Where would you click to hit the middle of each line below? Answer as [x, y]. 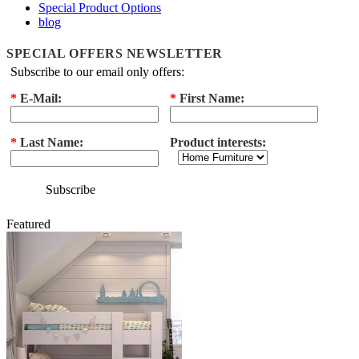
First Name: [210, 99]
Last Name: [50, 142]
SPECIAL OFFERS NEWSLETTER [115, 53]
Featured [28, 224]
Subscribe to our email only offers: [97, 72]
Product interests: [218, 142]
